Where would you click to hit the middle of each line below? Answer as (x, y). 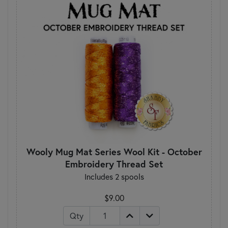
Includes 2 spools (114, 176)
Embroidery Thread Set (114, 164)
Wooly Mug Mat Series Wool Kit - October (114, 151)
